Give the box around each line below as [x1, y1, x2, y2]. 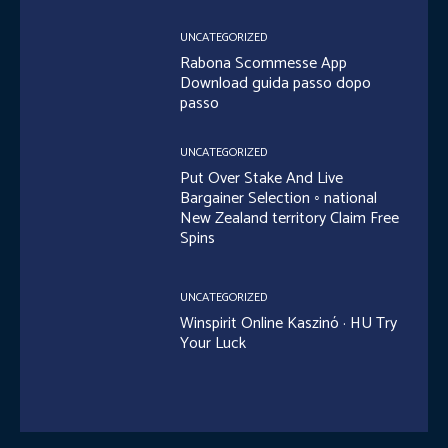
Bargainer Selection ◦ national [180, 185, 378, 213]
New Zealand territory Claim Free [180, 205, 400, 233]
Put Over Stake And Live [180, 165, 344, 193]
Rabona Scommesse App [180, 49, 348, 77]
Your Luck [180, 330, 247, 358]
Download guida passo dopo [180, 69, 372, 97]
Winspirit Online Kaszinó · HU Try [180, 310, 398, 338]
